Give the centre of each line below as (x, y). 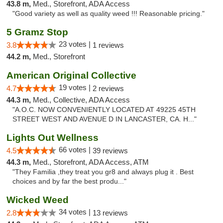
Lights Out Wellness (53, 138)
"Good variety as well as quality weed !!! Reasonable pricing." (109, 14)
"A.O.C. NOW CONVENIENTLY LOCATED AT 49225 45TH (104, 110)
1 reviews (108, 45)
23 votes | (76, 44)
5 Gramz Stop (37, 32)
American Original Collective (71, 75)
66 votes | (76, 150)
